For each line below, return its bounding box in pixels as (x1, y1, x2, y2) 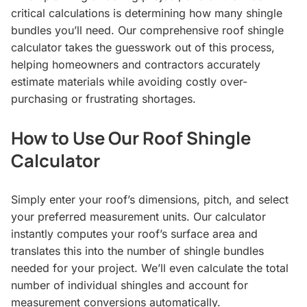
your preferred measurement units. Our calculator (11, 209, 266, 223)
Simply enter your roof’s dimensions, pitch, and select (11, 192, 288, 206)
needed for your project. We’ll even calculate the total (11, 260, 288, 275)
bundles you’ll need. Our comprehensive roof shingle (11, 23, 284, 37)
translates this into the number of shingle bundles (11, 243, 264, 258)
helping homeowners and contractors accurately (11, 57, 260, 71)
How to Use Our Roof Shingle (11, 125, 251, 150)
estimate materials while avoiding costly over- (11, 74, 247, 88)
